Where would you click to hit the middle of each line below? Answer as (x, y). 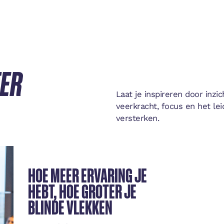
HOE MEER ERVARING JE (88, 175)
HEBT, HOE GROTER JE (82, 191)
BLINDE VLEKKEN (70, 207)
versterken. (137, 118)
